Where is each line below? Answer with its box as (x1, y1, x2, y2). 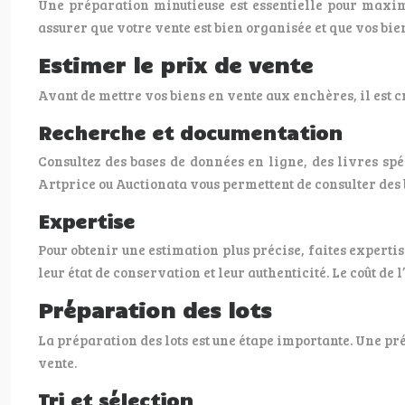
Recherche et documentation (38, 120, 343, 144)
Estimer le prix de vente (38, 52, 313, 78)
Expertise (38, 209, 135, 232)
